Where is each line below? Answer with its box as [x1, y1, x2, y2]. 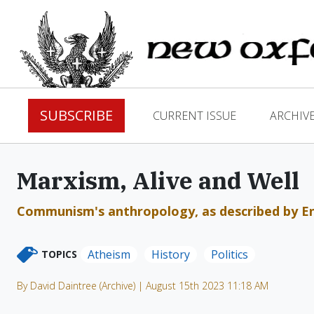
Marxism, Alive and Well [17, 165, 299, 196]
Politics [211, 247, 248, 262]
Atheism [88, 247, 130, 262]
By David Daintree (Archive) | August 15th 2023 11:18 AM [17, 279, 268, 292]
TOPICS [41, 247, 77, 261]
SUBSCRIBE [40, 106, 113, 125]
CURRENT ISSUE [153, 108, 236, 123]
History [151, 247, 190, 262]
